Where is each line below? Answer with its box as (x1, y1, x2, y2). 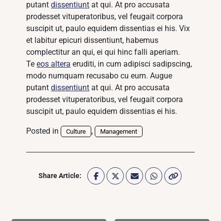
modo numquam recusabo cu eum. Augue (26, 71, 173, 81)
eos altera (37, 59, 71, 69)
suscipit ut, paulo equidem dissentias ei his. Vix (26, 24, 190, 34)
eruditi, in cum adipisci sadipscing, (71, 59, 192, 69)
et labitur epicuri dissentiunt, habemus (26, 36, 159, 45)
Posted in (26, 126, 61, 136)
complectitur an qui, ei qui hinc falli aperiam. (26, 47, 181, 57)
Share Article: (38, 172, 81, 180)
